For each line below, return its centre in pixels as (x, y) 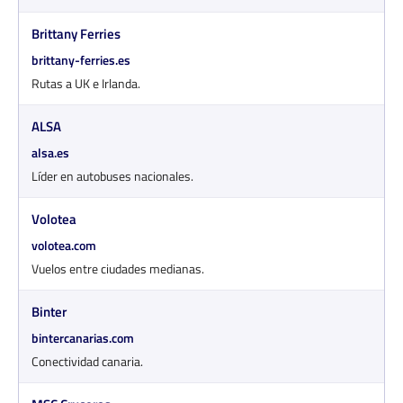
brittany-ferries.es (81, 59)
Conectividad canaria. (87, 361)
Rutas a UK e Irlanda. (86, 83)
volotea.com (64, 245)
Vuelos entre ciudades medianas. (118, 268)
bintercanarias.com (83, 337)
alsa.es (50, 152)
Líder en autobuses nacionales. (112, 175)
